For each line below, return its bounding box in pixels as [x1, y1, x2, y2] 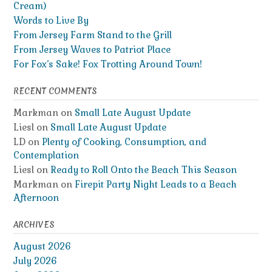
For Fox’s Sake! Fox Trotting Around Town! [13, 58, 202, 70]
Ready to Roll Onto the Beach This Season [50, 164, 237, 176]
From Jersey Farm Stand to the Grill [13, 29, 172, 41]
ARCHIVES [13, 219, 54, 231]
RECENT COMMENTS [13, 86, 97, 97]
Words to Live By [13, 15, 89, 27]
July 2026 [13, 255, 57, 267]
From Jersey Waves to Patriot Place [13, 44, 171, 56]
